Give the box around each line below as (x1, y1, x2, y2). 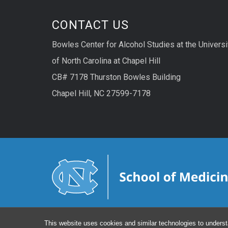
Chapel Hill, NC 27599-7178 (52, 89, 151, 99)
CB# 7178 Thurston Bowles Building (52, 72, 181, 82)
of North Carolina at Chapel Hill (52, 56, 160, 66)
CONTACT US (52, 18, 129, 33)
